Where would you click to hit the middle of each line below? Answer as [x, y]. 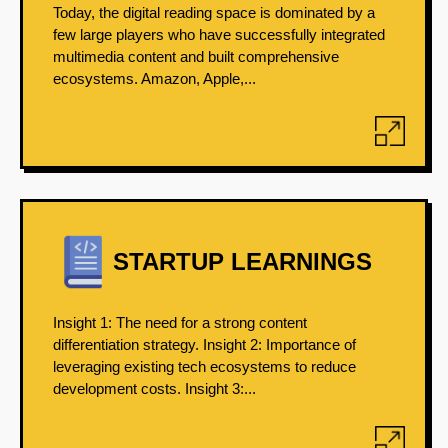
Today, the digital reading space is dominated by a [214, 12]
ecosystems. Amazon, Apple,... [154, 78]
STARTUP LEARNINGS [242, 261]
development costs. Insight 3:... [154, 388]
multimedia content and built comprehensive [196, 56]
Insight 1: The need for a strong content [180, 322]
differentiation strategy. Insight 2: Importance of [204, 344]
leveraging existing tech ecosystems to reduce [204, 366]
